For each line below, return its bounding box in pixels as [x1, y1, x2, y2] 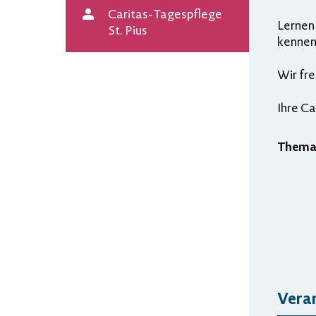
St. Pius [108, 21, 147, 38]
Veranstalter [79, 21, 148, 38]
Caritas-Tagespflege [108, 5, 222, 22]
